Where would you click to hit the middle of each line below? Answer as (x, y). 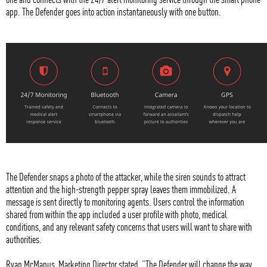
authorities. (24, 239)
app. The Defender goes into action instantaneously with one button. (114, 11)
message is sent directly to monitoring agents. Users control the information (125, 201)
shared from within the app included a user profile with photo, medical (117, 214)
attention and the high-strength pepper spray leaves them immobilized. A (121, 189)
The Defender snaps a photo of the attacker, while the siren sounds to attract (126, 176)
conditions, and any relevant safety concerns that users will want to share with (129, 226)
